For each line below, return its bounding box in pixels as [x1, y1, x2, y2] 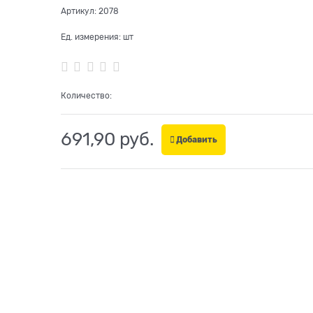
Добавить [175, 134, 217, 145]
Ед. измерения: [60, 32, 121, 43]
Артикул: [60, 6, 96, 17]
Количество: [60, 90, 112, 101]
